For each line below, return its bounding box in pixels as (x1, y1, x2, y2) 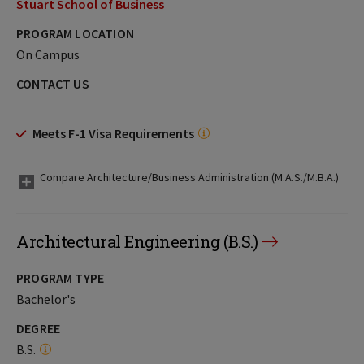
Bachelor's (16, 291, 76, 307)
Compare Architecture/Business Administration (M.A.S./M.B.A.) (40, 170, 339, 184)
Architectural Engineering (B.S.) (16, 231, 258, 252)
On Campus (16, 46, 80, 63)
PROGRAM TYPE (16, 270, 105, 286)
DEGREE (16, 320, 61, 336)
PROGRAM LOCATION (16, 25, 134, 41)
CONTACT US (16, 76, 89, 92)
